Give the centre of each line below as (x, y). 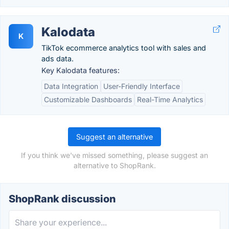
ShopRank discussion (62, 199)
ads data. (58, 59)
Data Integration (71, 86)
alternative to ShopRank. (114, 165)
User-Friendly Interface (142, 86)
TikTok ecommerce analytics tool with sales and (124, 48)
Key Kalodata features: (81, 70)
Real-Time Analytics (170, 99)
